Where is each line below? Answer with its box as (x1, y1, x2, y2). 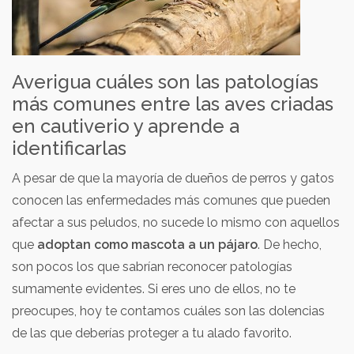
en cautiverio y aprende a (12, 115, 239, 137)
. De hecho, (258, 237, 322, 252)
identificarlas (12, 137, 126, 160)
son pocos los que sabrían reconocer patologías (12, 259, 292, 274)
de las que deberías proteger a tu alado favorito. (12, 326, 292, 341)
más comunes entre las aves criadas (12, 92, 333, 115)
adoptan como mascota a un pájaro (37, 237, 258, 252)
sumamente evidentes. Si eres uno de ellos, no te (12, 281, 296, 296)
